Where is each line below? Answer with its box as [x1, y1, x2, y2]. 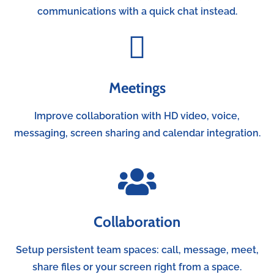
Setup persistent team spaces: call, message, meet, [15, 243, 259, 256]
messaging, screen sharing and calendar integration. [13, 127, 261, 139]
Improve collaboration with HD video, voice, [34, 109, 240, 122]
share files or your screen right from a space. [32, 261, 242, 273]
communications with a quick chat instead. [37, 5, 237, 17]
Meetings [108, 78, 166, 97]
